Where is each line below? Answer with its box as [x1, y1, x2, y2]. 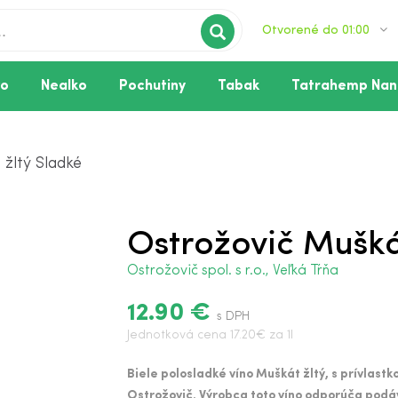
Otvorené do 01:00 [261, 24, 373, 37]
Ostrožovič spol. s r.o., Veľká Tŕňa [127, 264, 339, 278]
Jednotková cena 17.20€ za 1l [127, 329, 294, 342]
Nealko [41, 79, 87, 93]
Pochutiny [119, 79, 186, 93]
